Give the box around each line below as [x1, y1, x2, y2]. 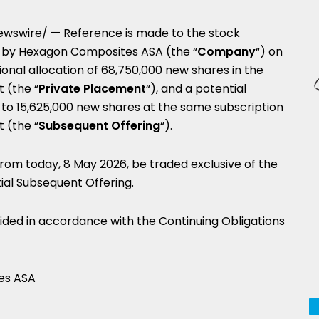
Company [197, 43, 256, 60]
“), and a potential [146, 80, 246, 97]
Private [38, 80, 80, 97]
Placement [83, 80, 146, 97]
